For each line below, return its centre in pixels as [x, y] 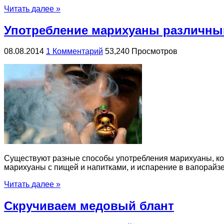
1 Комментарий [74, 51]
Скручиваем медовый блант [89, 206]
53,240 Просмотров [141, 51]
